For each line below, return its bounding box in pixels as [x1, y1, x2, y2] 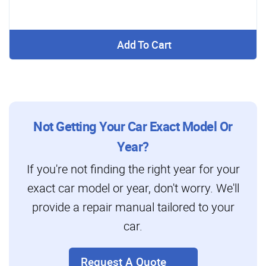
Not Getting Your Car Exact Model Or [33, 117, 233, 135]
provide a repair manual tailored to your [31, 198, 235, 215]
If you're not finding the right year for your [26, 160, 240, 177]
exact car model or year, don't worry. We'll [27, 179, 239, 196]
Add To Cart [116, 37, 172, 52]
